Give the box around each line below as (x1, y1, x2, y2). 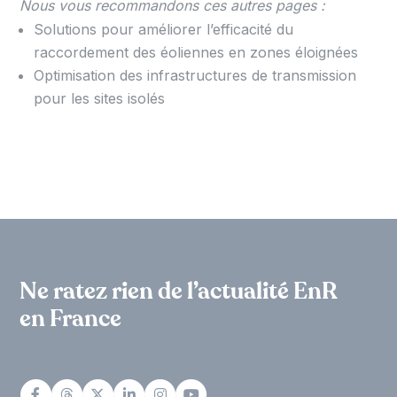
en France (19, 307, 122, 331)
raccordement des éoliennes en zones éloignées (34, 43, 359, 61)
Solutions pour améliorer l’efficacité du (34, 19, 294, 38)
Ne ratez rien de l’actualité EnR (19, 279, 339, 303)
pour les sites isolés (34, 89, 166, 107)
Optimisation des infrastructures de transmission (34, 66, 357, 84)
